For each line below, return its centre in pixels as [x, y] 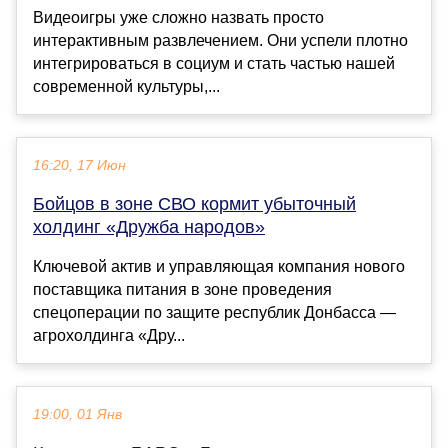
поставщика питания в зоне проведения [182, 290]
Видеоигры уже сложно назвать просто [178, 18]
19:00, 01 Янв [77, 415]
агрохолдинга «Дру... [109, 336]
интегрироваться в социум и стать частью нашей [214, 64]
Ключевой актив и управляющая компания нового [219, 267]
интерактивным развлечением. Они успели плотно [220, 41]
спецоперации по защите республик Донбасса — [214, 313]
